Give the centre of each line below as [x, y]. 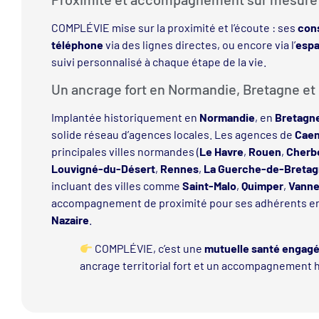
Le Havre [221, 152]
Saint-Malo [209, 186]
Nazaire [70, 220]
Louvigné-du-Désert [103, 169]
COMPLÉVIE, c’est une [148, 249]
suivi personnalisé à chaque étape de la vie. [158, 61]
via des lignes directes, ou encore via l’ [199, 44]
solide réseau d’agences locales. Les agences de [173, 135]
